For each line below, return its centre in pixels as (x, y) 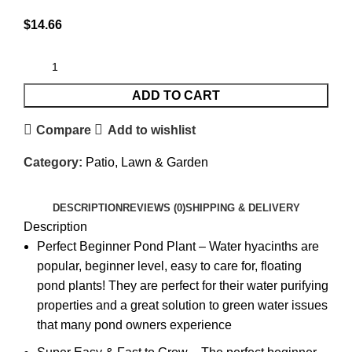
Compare (64, 130)
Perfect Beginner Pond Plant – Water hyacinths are (178, 247)
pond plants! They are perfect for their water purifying (183, 286)
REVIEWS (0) (154, 208)
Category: (53, 163)
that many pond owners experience (134, 325)
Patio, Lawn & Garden (147, 163)
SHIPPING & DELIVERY (242, 208)
